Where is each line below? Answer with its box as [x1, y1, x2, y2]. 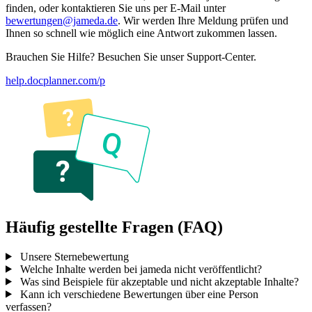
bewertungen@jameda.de [6, 14, 118, 26]
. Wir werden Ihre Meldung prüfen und [118, 14, 288, 26]
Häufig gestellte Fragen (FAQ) [6, 217, 223, 236]
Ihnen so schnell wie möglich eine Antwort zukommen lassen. [6, 26, 277, 39]
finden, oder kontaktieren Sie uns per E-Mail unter [6, 1, 226, 14]
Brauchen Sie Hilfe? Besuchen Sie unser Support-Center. [6, 50, 256, 63]
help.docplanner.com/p [6, 74, 105, 86]
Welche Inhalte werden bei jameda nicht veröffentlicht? [17, 263, 262, 275]
